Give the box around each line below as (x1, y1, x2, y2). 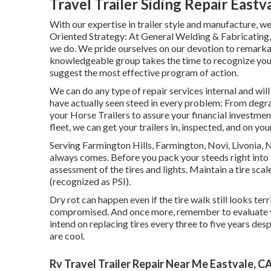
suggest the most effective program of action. (50, 67, 238, 78)
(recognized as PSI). (50, 175, 131, 187)
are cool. (50, 230, 85, 241)
